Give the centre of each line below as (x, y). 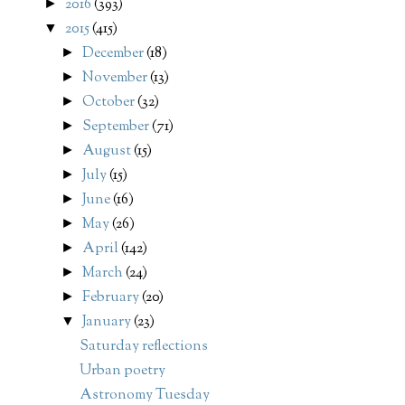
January (108, 323)
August (108, 152)
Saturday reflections (143, 347)
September (118, 127)
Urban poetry (122, 372)
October (110, 103)
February (113, 298)
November (117, 79)
